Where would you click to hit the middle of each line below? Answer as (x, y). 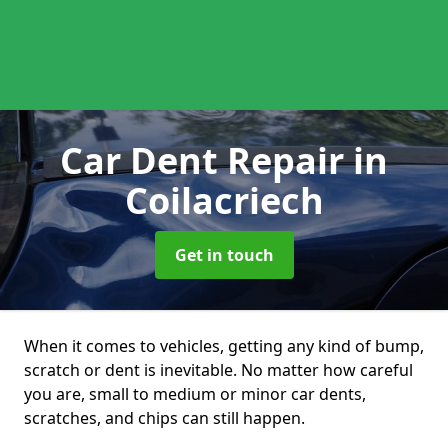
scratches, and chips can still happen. (164, 418)
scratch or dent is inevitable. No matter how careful (218, 370)
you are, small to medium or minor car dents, (195, 394)
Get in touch (224, 255)
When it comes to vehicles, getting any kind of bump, (224, 346)
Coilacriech (224, 200)
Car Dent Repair (206, 160)
